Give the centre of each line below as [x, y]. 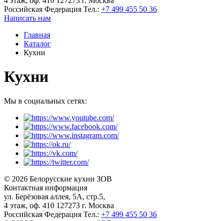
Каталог [37, 44]
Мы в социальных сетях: [45, 101]
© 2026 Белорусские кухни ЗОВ [58, 179]
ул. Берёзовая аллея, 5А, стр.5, [55, 196]
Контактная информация [46, 187]
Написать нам [27, 18]
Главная [37, 35]
